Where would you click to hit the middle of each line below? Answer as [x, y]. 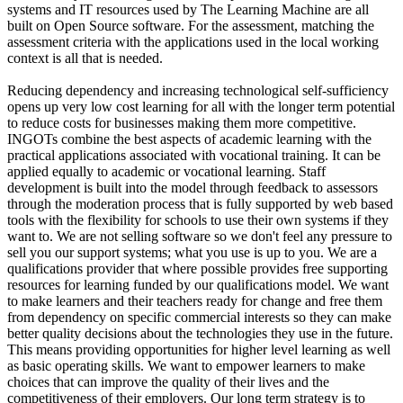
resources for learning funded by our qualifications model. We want [198, 285]
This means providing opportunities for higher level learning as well [199, 350]
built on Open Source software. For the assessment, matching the [191, 26]
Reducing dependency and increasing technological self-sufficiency [198, 91]
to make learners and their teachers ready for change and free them [195, 301]
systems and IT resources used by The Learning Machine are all [188, 10]
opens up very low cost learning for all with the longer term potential [201, 107]
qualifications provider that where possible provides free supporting [197, 269]
